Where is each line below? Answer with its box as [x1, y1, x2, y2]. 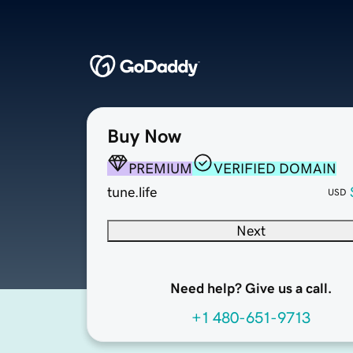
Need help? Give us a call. [169, 281, 332, 296]
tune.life [107, 185, 157, 200]
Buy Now [107, 127, 181, 147]
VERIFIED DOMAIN [214, 162, 336, 176]
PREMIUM [128, 162, 192, 176]
